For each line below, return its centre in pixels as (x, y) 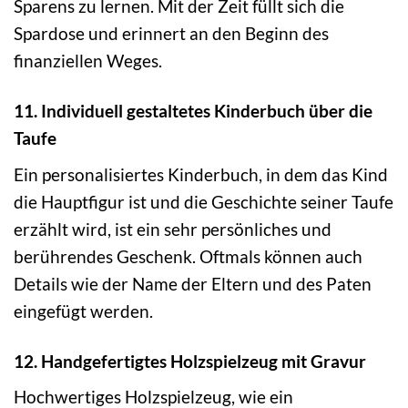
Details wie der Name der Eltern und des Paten (193, 283)
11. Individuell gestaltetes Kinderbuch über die (193, 111)
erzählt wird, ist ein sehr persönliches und (173, 229)
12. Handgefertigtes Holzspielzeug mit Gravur (190, 361)
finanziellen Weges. (88, 61)
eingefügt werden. (83, 311)
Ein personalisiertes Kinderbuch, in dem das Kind (201, 174)
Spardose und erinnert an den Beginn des (171, 34)
